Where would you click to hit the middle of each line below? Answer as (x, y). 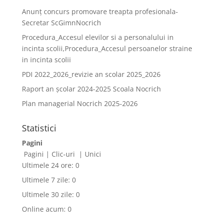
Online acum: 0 (46, 209)
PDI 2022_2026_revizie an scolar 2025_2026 (91, 74)
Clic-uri (64, 154)
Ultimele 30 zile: (49, 194)
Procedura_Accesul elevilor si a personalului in (98, 37)
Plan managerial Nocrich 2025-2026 (80, 103)
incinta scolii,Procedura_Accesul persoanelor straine (107, 48)
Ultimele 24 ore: (48, 165)
